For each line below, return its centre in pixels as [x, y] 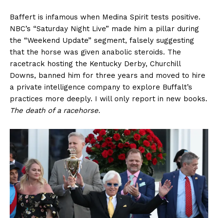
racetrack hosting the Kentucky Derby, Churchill [95, 64]
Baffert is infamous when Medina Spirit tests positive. [105, 17]
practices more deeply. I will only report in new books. [109, 99]
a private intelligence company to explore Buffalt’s [101, 87]
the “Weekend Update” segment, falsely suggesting [102, 40]
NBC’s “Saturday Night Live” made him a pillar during [104, 28]
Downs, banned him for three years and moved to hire [108, 75]
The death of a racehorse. [55, 110]
